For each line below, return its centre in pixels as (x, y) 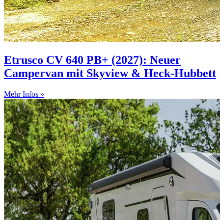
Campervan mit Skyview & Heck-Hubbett (110, 73)
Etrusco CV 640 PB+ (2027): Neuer (92, 60)
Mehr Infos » (24, 94)
